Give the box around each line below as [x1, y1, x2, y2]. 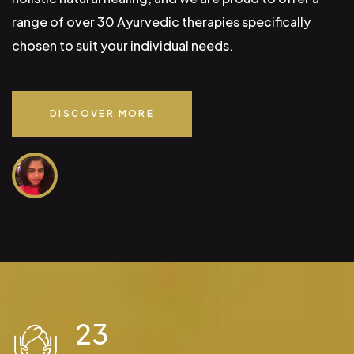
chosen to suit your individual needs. [12, 37, 233, 55]
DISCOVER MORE [50, 107, 155, 120]
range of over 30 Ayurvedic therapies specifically [12, 13, 311, 31]
